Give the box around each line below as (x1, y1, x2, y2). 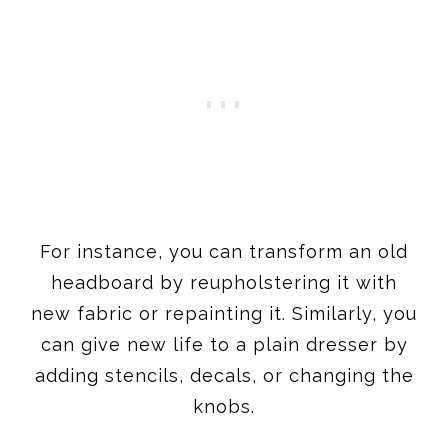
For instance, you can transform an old (40, 240, 408, 262)
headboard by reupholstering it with (51, 271, 397, 293)
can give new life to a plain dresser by (40, 333, 408, 355)
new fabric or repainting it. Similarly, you (31, 302, 417, 324)
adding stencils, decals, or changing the (34, 364, 414, 386)
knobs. (193, 395, 255, 417)
